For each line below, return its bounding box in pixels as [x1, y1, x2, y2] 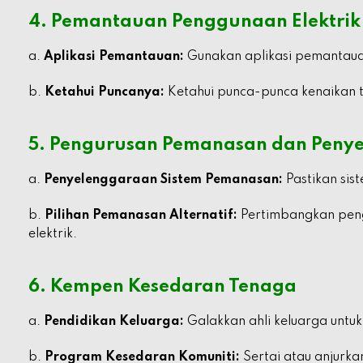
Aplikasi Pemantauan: [44, 50, 184, 63]
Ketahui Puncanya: [45, 86, 164, 99]
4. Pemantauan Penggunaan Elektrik [28, 13, 361, 31]
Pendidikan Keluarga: [44, 315, 184, 328]
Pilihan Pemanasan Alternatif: [45, 209, 237, 222]
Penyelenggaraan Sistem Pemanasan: [44, 173, 283, 186]
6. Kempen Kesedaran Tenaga [28, 278, 297, 296]
